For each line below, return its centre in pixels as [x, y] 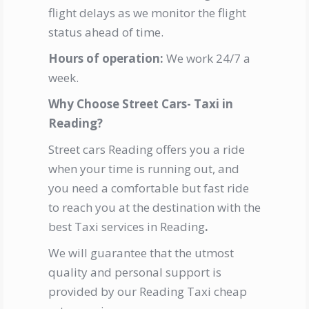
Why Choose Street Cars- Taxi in [141, 104]
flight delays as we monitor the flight [147, 13]
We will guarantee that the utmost [141, 253]
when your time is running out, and [144, 169]
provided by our [94, 292]
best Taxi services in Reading [127, 227]
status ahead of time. [106, 32]
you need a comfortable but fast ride [149, 188]
